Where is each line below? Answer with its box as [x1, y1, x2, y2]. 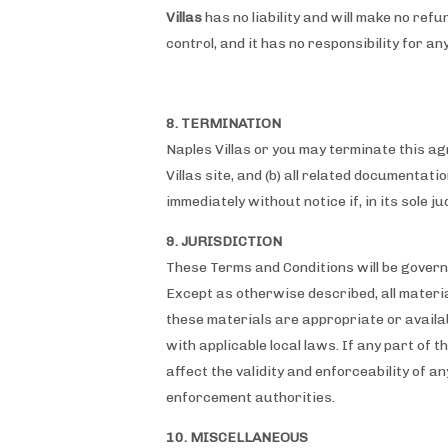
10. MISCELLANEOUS [166, 429, 308, 446]
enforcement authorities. [166, 389, 335, 406]
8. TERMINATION [166, 115, 281, 132]
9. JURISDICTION [166, 233, 282, 250]
